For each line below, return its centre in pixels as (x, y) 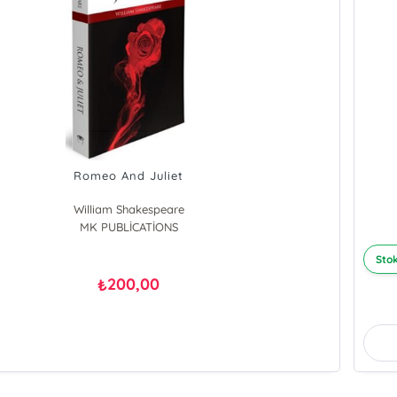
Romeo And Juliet (129, 176)
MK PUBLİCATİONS (128, 227)
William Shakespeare (128, 210)
